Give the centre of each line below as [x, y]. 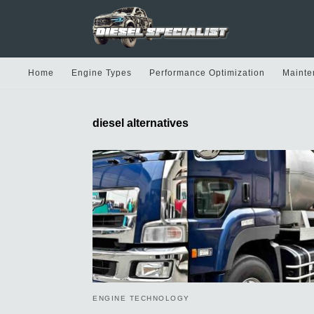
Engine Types [102, 73]
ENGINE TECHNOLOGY [141, 298]
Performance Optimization [207, 73]
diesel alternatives [141, 123]
